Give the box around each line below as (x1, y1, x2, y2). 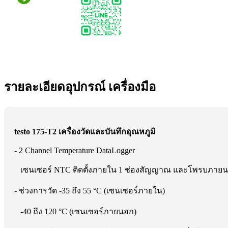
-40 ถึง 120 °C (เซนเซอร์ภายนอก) (14, 207, 136, 216)
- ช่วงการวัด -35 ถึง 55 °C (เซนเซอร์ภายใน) (14, 186, 165, 195)
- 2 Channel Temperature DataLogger (14, 146, 135, 155)
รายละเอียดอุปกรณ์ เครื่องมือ (4, 80, 156, 94)
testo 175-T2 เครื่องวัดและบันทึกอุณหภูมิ (14, 127, 156, 136)
